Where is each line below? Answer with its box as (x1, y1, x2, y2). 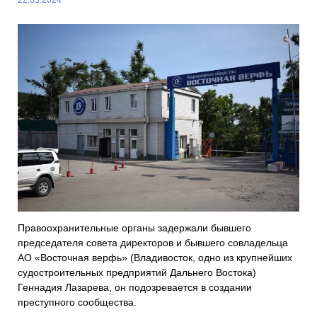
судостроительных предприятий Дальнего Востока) (18, 266, 256, 278)
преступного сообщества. (18, 296, 137, 308)
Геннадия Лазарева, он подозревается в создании (18, 281, 252, 293)
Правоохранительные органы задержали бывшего (18, 221, 251, 234)
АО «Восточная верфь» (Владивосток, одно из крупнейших (18, 251, 292, 263)
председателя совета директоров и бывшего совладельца (18, 236, 288, 248)
